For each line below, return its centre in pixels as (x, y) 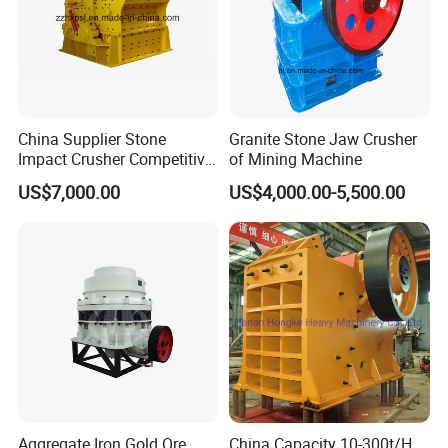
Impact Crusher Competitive (116, 158)
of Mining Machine (295, 158)
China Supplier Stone (92, 138)
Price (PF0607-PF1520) (100, 178)
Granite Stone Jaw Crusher (322, 138)
